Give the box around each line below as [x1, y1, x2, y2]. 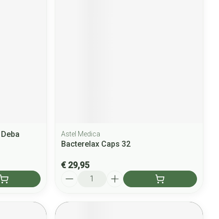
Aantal [61, 170, 84, 179]
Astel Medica [61, 130, 101, 138]
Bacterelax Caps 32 [61, 139, 131, 149]
